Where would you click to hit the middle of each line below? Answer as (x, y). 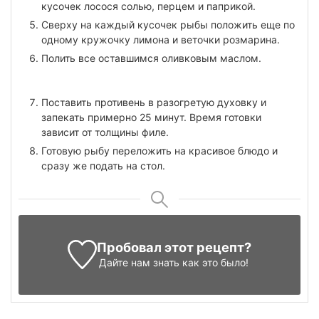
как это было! (214, 262)
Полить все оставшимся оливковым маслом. (151, 58)
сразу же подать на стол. (103, 165)
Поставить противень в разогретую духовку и (154, 102)
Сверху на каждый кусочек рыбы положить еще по (168, 24)
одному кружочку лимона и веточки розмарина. (161, 39)
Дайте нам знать (140, 262)
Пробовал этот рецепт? (174, 247)
